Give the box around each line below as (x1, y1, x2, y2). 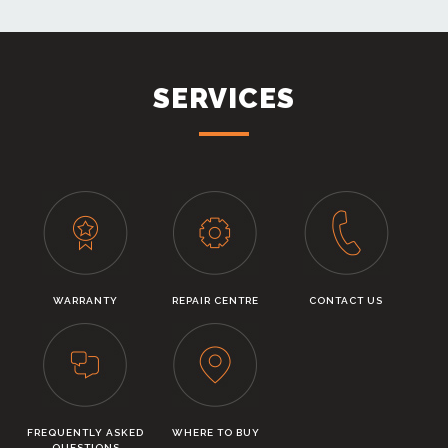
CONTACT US (309, 295, 384, 306)
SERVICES (153, 82, 295, 115)
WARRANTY (53, 295, 119, 306)
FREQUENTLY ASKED (27, 427, 145, 438)
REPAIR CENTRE (172, 295, 260, 306)
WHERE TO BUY (171, 427, 260, 438)
